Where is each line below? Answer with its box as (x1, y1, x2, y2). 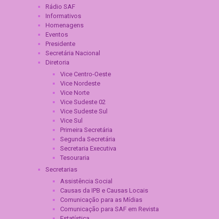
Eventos (45, 31, 68, 39)
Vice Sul (60, 117, 83, 125)
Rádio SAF (45, 3, 75, 11)
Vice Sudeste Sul (60, 108, 108, 115)
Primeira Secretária (60, 126, 112, 134)
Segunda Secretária (60, 135, 115, 143)
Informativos (45, 12, 81, 20)
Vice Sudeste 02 (60, 98, 106, 106)
